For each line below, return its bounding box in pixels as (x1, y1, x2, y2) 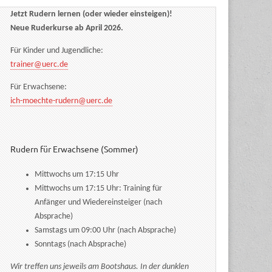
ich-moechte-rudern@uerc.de (10, 97, 113, 106)
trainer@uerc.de (10, 60, 69, 70)
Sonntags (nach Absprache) (35, 239, 127, 249)
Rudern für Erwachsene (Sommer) (10, 143, 139, 154)
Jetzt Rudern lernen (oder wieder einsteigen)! (10, 10, 173, 19)
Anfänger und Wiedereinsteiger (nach (35, 197, 163, 207)
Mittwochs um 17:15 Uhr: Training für (35, 183, 163, 193)
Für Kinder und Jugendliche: (10, 46, 104, 56)
